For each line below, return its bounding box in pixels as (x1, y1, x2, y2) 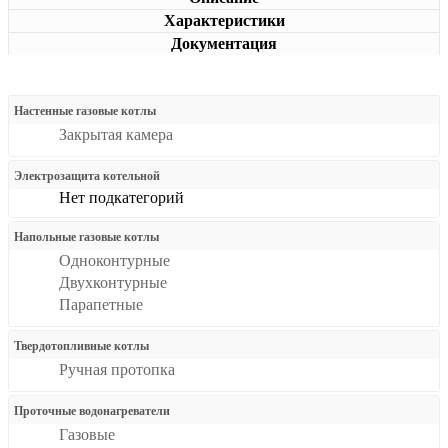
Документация (171, 35, 277, 52)
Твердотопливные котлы (14, 339, 149, 353)
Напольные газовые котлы (14, 230, 159, 244)
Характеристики (163, 12, 285, 29)
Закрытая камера (59, 126, 173, 143)
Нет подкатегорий (59, 189, 184, 206)
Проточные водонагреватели (14, 404, 170, 418)
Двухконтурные (59, 274, 167, 291)
